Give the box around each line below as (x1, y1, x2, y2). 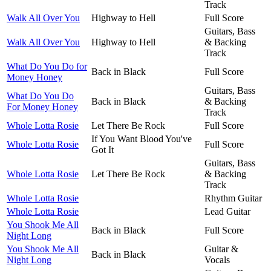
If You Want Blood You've (91, 133, 192, 144)
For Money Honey (7, 101, 78, 112)
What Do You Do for (7, 60, 87, 71)
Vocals (204, 254, 230, 265)
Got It (91, 144, 114, 155)
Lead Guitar (204, 206, 250, 217)
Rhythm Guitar (204, 192, 262, 203)
